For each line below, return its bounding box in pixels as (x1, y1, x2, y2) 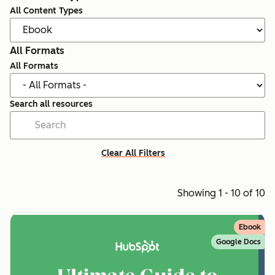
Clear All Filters (101, 147, 165, 158)
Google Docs (216, 237, 261, 246)
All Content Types (10, 5, 83, 16)
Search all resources (10, 98, 93, 109)
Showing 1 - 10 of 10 (177, 187, 265, 199)
